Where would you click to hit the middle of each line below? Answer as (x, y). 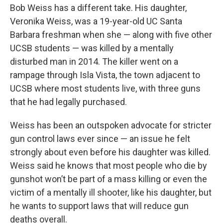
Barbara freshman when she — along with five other (111, 34)
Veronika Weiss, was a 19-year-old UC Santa (96, 21)
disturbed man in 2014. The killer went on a (94, 61)
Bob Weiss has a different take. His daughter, (98, 7)
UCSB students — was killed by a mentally (92, 48)
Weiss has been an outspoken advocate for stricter (111, 125)
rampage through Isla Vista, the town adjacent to (105, 75)
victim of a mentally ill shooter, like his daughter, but (111, 192)
